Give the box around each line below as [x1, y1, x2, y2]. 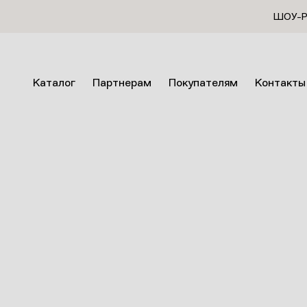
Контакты [255, 77, 306, 89]
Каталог [33, 77, 75, 89]
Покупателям [169, 77, 238, 89]
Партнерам [93, 77, 151, 89]
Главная [33, 106, 69, 115]
